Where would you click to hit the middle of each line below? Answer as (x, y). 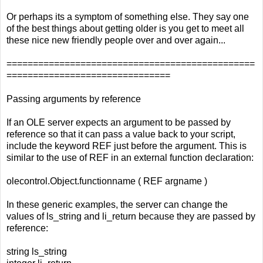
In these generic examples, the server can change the (117, 205)
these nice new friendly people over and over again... (116, 41)
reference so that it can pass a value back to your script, (121, 134)
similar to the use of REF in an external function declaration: (130, 158)
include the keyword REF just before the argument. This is (127, 146)
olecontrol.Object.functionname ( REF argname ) (107, 181)
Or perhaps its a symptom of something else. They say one (128, 17)
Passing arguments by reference (74, 99)
